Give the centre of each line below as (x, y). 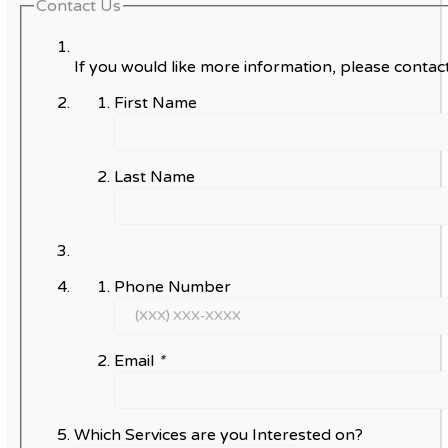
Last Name (156, 177)
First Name (157, 103)
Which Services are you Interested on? (220, 435)
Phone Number (174, 287)
